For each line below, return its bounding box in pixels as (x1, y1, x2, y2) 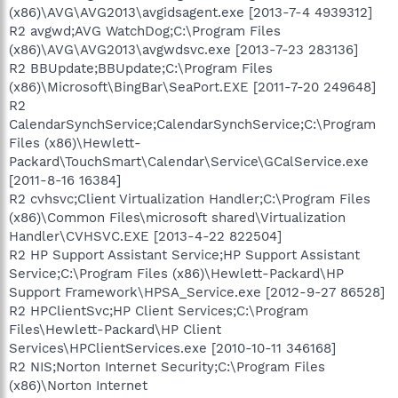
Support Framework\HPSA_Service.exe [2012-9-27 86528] (9, 283, 385, 300)
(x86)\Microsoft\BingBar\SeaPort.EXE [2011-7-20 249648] (9, 78, 376, 95)
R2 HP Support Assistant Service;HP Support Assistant (9, 246, 360, 263)
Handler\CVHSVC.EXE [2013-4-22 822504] (9, 227, 282, 244)
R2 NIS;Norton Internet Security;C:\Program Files (9, 358, 325, 375)
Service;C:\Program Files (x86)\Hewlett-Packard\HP (9, 265, 344, 282)
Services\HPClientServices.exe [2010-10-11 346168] (9, 339, 336, 356)
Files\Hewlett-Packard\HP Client (9, 321, 221, 338)
